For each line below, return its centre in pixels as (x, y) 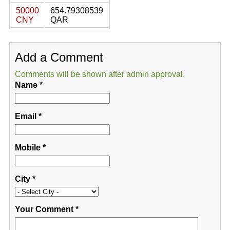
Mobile (27, 148)
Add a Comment (59, 57)
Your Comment (44, 209)
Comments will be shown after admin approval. (100, 74)
